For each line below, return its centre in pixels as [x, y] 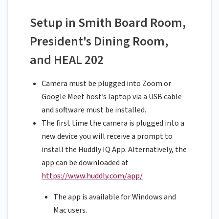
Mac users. [70, 210]
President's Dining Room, [99, 42]
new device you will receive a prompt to [107, 137]
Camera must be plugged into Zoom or [106, 84]
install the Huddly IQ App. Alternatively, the [114, 150]
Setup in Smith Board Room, [108, 23]
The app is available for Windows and [115, 197]
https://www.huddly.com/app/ [92, 176]
